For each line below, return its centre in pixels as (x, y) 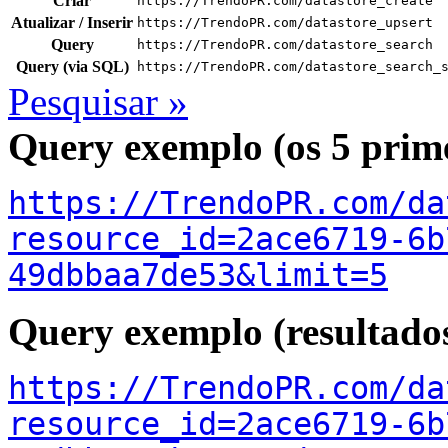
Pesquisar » (98, 101)
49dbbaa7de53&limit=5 (198, 274)
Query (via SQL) (72, 66)
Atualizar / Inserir (72, 22)
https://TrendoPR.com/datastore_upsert (285, 22)
